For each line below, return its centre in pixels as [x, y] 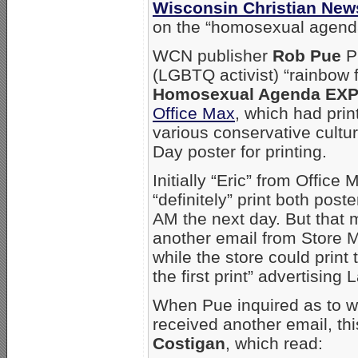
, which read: [274, 343]
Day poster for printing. [240, 151]
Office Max [194, 113]
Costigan [189, 343]
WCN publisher [213, 55]
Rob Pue [307, 55]
